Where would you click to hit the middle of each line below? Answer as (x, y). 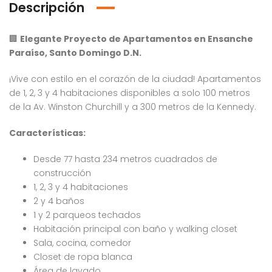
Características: (47, 133)
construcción (62, 173)
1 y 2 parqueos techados (87, 215)
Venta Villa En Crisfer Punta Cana (239, 263)
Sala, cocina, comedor (82, 243)
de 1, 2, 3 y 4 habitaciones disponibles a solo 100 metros (130, 93)
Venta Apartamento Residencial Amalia (103, 263)
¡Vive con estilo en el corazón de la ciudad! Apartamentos (135, 79)
